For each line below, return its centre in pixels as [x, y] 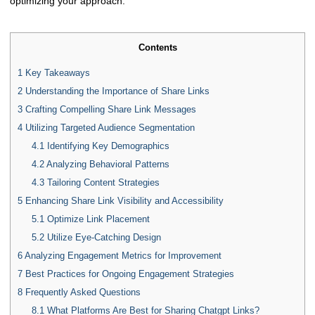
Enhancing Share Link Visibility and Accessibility [123, 200]
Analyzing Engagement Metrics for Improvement [122, 255]
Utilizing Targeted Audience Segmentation [109, 127]
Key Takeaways [56, 72]
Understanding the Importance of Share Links [116, 91]
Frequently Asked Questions [82, 292]
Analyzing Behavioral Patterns [107, 164]
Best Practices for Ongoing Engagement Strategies [128, 274]
